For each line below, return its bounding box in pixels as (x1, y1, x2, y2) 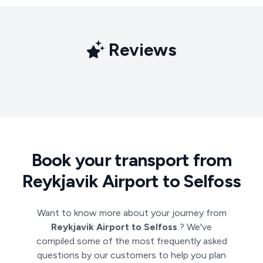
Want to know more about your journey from (36, 207, 227, 218)
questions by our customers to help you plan (37, 249, 226, 261)
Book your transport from (31, 149, 232, 171)
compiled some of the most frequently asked (36, 235, 227, 247)
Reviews (104, 39, 177, 60)
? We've (180, 221, 212, 232)
